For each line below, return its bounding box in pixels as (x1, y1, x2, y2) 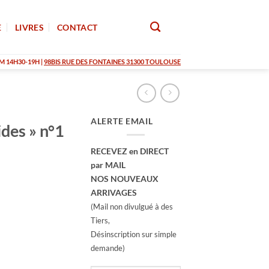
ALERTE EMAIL (91, 116, 153, 126)
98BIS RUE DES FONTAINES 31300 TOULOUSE (44, 58, 181, 65)
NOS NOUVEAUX (91, 173, 159, 184)
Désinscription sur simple (91, 229, 177, 239)
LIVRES (15, 22, 44, 32)
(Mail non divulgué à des (91, 201, 173, 211)
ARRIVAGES (91, 187, 137, 198)
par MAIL (91, 159, 125, 170)
